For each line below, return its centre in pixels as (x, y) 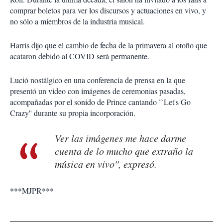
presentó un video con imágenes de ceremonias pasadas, (98, 91)
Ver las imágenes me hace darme (120, 138)
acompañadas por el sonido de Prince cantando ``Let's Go (100, 102)
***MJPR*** (32, 191)
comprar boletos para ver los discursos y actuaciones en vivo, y (108, 10)
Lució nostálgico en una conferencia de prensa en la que (98, 80)
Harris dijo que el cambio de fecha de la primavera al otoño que (109, 45)
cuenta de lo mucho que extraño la (124, 151)
